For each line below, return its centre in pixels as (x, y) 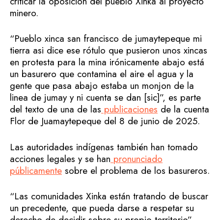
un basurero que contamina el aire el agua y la (102, 74)
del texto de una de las (55, 110)
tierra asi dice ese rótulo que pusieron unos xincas (109, 51)
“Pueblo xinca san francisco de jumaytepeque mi (106, 39)
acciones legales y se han (60, 159)
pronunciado (138, 159)
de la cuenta (183, 110)
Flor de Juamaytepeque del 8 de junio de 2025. (105, 121)
